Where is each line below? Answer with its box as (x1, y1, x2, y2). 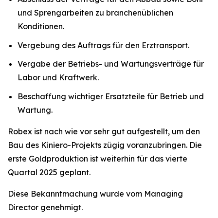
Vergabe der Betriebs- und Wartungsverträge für (18, 59, 204, 69)
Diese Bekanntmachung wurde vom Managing (8, 188, 183, 199)
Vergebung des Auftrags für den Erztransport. (18, 40, 189, 50)
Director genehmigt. (8, 202, 83, 212)
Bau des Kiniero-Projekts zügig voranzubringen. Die (8, 140, 202, 150)
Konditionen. (18, 21, 64, 32)
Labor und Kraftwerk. (18, 73, 99, 83)
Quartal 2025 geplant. (8, 167, 91, 177)
